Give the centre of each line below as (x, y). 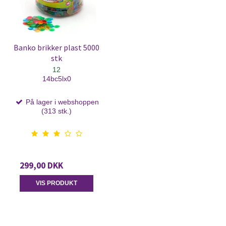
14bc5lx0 (56, 79)
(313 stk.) (56, 111)
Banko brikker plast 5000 (56, 48)
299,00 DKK (41, 166)
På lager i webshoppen (61, 102)
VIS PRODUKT (56, 183)
